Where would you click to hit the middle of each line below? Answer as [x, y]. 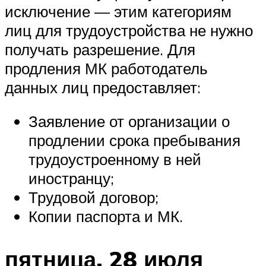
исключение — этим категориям [118, 11]
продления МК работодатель [106, 68]
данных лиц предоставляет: [103, 87]
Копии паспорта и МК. [106, 216]
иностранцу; [71, 178]
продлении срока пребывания [134, 140]
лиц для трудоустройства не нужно [129, 30]
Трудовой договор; [94, 197]
